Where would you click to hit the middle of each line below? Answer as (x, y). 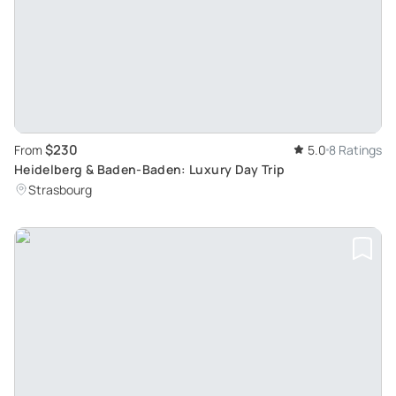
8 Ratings (355, 150)
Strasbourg (60, 190)
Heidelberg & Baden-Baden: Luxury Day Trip (150, 170)
